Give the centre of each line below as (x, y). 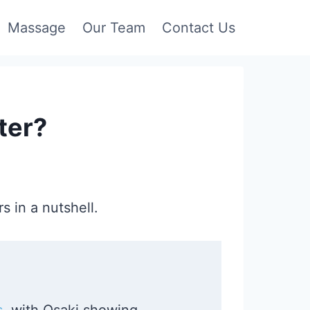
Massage (37, 28)
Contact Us (199, 28)
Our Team (114, 28)
